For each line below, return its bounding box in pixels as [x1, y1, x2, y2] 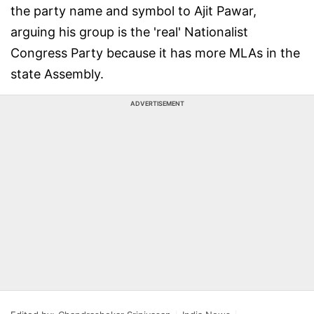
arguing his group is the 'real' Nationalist [11, 25, 248, 39]
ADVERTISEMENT [130, 100, 184, 107]
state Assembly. [11, 67, 104, 81]
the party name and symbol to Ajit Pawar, [11, 4, 257, 18]
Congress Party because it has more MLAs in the [11, 46, 300, 60]
